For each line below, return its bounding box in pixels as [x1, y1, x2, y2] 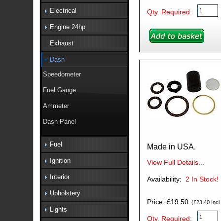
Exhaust [49, 39, 74, 47]
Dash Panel [43, 118, 76, 126]
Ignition [49, 156, 71, 164]
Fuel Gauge [43, 86, 76, 94]
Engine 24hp [49, 23, 85, 31]
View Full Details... [147, 158, 204, 166]
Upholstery [49, 189, 80, 197]
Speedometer [43, 71, 81, 78]
